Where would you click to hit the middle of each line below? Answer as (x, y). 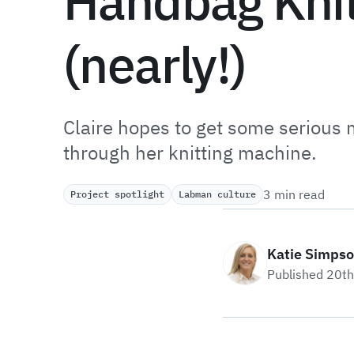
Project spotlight (117, 194)
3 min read (294, 194)
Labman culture (217, 194)
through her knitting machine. (190, 153)
